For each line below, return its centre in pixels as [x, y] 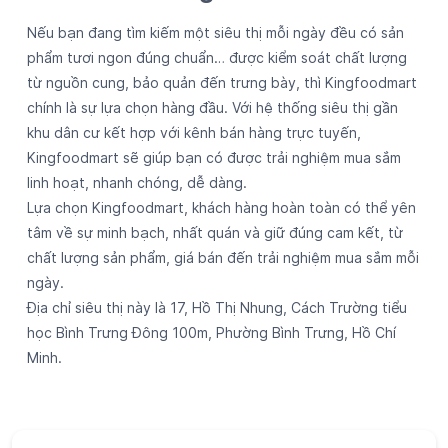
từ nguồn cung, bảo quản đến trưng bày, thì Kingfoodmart [222, 83]
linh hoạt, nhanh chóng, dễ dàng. [137, 183]
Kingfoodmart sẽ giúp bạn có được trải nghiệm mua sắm [214, 158]
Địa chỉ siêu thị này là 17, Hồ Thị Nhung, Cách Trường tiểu [217, 308]
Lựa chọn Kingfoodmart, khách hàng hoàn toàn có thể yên [221, 208]
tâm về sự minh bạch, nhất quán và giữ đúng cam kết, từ [215, 233]
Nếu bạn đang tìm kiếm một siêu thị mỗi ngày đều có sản [215, 33]
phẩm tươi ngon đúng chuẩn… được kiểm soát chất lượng [217, 58]
